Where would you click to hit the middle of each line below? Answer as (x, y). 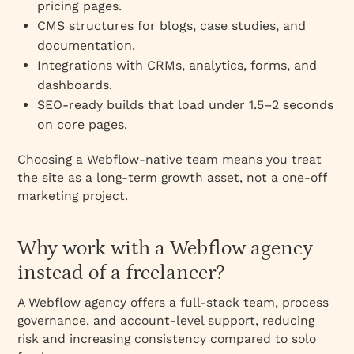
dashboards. (75, 85)
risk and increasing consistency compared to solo (167, 338)
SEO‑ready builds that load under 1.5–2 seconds (186, 104)
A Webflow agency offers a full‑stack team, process (173, 302)
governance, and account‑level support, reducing (166, 320)
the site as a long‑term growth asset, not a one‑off (172, 177)
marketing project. (73, 195)
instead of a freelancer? (121, 273)
